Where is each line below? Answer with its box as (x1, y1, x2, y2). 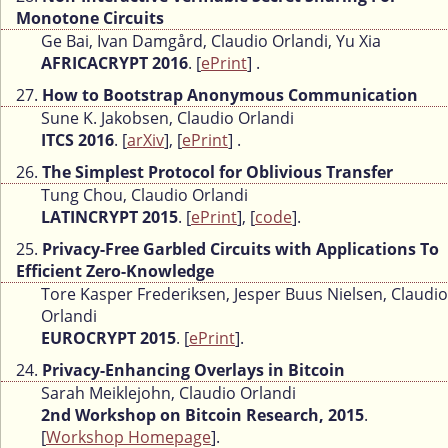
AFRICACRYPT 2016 (41, 52, 188, 75)
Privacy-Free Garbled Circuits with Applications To (42, 238, 439, 261)
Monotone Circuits (16, 7, 164, 30)
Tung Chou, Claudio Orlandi (41, 184, 248, 207)
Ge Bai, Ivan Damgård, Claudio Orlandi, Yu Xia (41, 30, 381, 53)
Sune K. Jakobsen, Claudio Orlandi (41, 107, 294, 130)
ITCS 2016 (41, 129, 114, 152)
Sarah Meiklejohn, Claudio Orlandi (41, 382, 296, 405)
